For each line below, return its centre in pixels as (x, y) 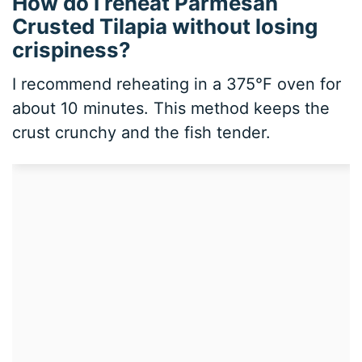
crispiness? (72, 49)
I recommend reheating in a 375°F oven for (177, 84)
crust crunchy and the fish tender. (142, 132)
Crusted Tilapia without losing (165, 26)
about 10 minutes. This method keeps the (171, 108)
